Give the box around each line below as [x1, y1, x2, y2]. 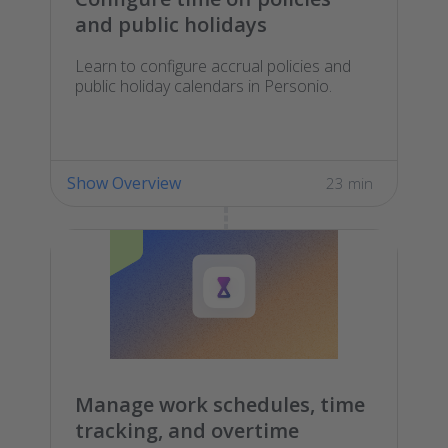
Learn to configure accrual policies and [75, 54, 351, 77]
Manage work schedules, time [75, 390, 365, 418]
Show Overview [67, 171, 181, 194]
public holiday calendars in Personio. [75, 74, 332, 97]
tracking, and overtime [75, 416, 299, 444]
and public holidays [75, 10, 267, 38]
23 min [326, 172, 373, 193]
